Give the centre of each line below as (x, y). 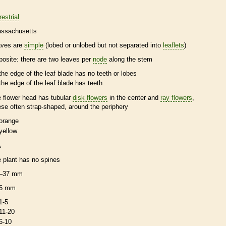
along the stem (130, 59)
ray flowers (176, 98)
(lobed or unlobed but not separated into (103, 45)
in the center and (134, 98)
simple (34, 45)
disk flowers (90, 98)
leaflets (174, 45)
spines (50, 159)
